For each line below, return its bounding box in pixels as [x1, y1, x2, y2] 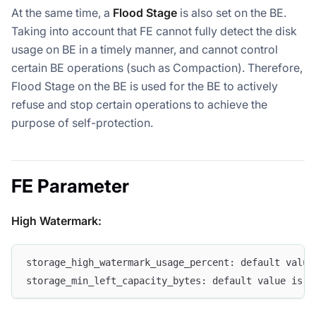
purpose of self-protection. [11, 115, 153, 130]
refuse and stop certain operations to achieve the [11, 97, 267, 111]
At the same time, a [11, 5, 113, 20]
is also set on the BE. [177, 5, 286, 20]
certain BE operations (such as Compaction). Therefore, [11, 60, 303, 75]
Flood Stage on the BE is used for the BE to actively [11, 78, 278, 93]
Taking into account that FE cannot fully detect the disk [11, 23, 297, 38]
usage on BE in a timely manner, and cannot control [11, 42, 278, 56]
